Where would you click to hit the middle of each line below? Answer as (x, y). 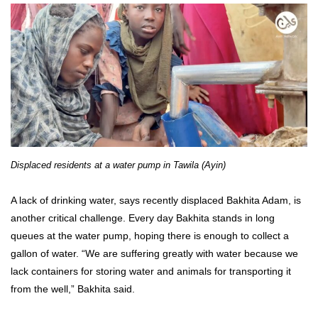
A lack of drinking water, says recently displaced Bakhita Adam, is (156, 201)
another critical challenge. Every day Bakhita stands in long (143, 218)
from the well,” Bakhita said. (73, 289)
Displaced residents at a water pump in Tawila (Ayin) (118, 165)
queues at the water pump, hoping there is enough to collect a (150, 236)
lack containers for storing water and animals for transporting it (151, 272)
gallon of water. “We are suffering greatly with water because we (154, 254)
